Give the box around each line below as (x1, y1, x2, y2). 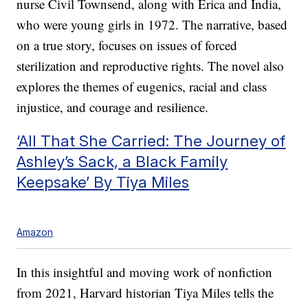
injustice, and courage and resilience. (16, 98, 209, 116)
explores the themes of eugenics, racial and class (16, 78, 267, 96)
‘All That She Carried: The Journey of (16, 131, 286, 151)
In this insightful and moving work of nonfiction (16, 263, 273, 281)
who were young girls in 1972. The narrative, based (16, 16, 288, 34)
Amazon (16, 226, 54, 239)
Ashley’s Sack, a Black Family (16, 152, 228, 171)
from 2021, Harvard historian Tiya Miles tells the (16, 284, 274, 302)
